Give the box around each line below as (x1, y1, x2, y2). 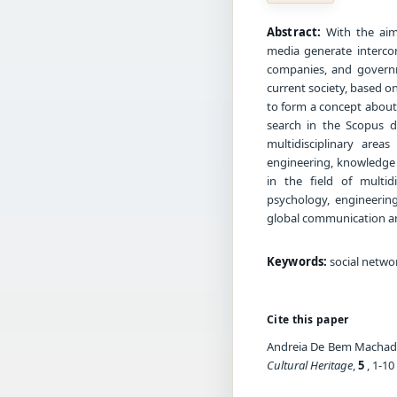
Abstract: (267, 23, 322, 40)
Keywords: (267, 253, 328, 269)
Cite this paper (267, 311, 349, 327)
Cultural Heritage (267, 356, 353, 373)
